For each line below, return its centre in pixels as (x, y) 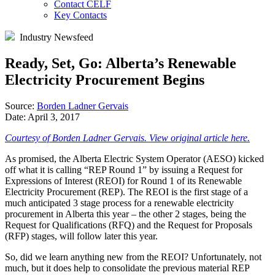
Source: (21, 106)
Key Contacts (80, 15)
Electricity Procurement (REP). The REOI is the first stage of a (126, 192)
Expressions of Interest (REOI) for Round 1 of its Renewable (123, 180)
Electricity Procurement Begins (105, 79)
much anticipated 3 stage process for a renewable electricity (119, 203)
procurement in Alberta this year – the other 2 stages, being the (126, 214)
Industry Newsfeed (56, 37)
